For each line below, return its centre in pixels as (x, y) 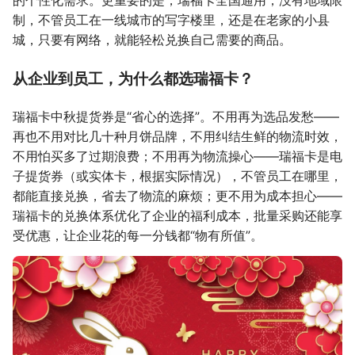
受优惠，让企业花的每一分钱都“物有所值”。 (138, 235)
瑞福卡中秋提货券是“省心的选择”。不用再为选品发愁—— (176, 116)
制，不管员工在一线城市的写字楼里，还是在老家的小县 (171, 19)
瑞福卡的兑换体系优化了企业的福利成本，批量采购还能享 (177, 215)
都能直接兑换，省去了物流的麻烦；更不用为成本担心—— (177, 195)
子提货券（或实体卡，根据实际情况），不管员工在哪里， (177, 176)
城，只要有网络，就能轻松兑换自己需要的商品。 (152, 39)
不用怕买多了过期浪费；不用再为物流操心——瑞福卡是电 (177, 156)
